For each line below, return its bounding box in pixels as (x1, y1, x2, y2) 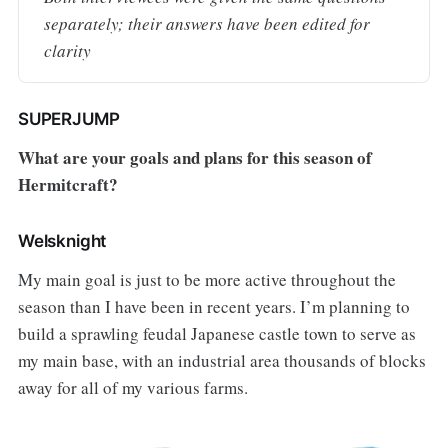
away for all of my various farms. (17, 375, 248, 399)
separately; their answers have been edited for (43, 11, 370, 35)
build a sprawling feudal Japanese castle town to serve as (17, 321, 416, 345)
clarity (43, 38, 91, 62)
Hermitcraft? (17, 171, 118, 197)
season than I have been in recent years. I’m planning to (17, 294, 410, 318)
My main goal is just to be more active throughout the (17, 267, 396, 291)
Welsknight (17, 230, 107, 251)
